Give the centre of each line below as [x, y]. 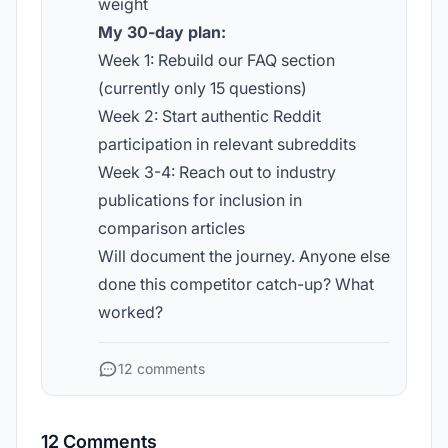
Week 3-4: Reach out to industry [217, 172]
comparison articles [171, 228]
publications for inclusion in [200, 200]
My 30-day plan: [162, 32]
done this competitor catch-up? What [236, 284]
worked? [130, 312]
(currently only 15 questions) [202, 88]
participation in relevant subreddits [227, 144]
